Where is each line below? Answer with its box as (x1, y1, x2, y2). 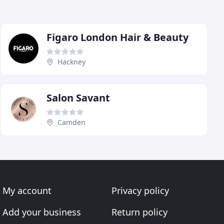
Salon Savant (46, 91, 110, 105)
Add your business (2, 206, 81, 218)
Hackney (57, 57, 85, 67)
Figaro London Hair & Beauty (46, 30, 188, 44)
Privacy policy (111, 184, 169, 197)
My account (2, 184, 52, 197)
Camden (57, 117, 85, 127)
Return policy (111, 206, 167, 218)
